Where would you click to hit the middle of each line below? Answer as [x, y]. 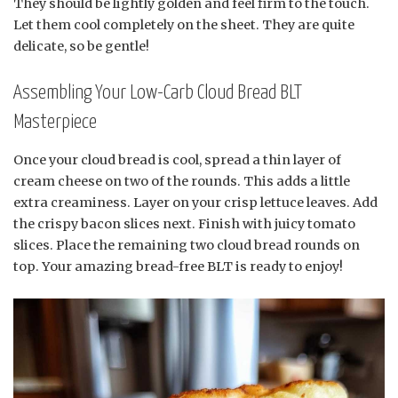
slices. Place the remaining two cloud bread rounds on [187, 246]
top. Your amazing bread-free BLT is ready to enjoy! [178, 267]
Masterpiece [55, 123]
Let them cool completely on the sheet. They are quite [184, 25]
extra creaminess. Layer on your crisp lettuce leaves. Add [195, 203]
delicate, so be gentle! [81, 47]
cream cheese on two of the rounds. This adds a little [182, 182]
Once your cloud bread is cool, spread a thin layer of [177, 160]
